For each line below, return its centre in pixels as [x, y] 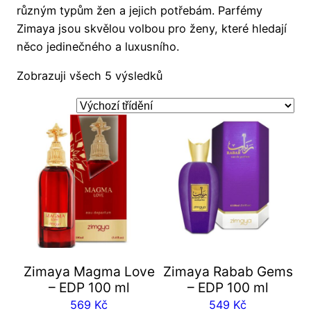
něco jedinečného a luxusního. [98, 47]
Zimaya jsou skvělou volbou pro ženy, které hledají [152, 29]
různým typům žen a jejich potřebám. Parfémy [140, 11]
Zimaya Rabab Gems [228, 271]
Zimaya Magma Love [89, 271]
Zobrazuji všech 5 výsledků [90, 76]
